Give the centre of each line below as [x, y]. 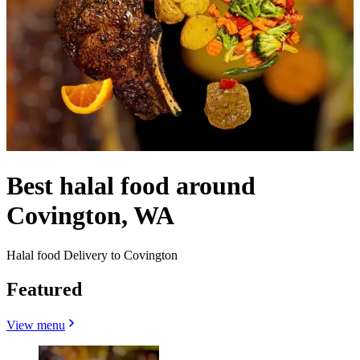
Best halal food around [131, 186]
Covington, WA [90, 216]
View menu [36, 325]
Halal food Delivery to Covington [92, 255]
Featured [44, 289]
